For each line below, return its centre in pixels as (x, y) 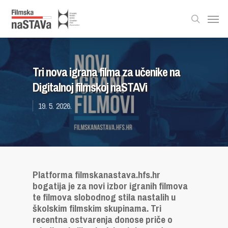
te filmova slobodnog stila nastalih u (104, 197)
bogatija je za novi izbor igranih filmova (110, 186)
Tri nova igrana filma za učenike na (106, 72)
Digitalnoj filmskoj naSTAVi (90, 87)
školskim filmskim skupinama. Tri (97, 208)
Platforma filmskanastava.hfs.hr (96, 175)
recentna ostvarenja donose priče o (103, 219)
